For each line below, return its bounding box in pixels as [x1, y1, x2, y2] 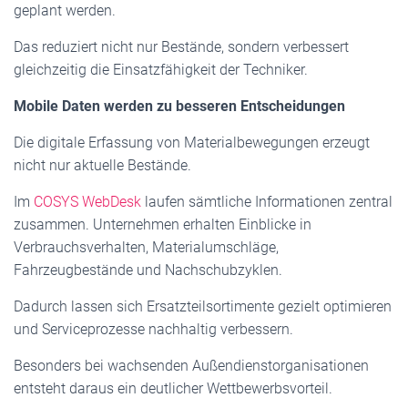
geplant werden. [14, 2, 116, 19]
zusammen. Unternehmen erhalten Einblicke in [14, 216, 311, 233]
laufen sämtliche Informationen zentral [141, 193, 393, 210]
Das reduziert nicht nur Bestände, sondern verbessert [14, 38, 349, 56]
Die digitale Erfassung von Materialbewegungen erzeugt [14, 134, 370, 151]
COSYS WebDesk [34, 193, 141, 210]
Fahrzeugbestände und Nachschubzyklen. [14, 261, 282, 279]
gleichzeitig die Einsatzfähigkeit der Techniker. [14, 61, 308, 78]
